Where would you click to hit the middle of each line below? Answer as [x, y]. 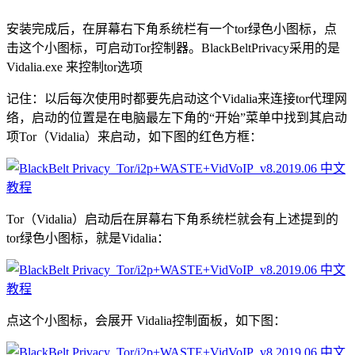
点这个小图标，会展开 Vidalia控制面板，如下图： [146, 320]
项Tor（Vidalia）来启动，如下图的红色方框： [134, 136]
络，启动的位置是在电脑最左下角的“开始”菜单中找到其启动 [177, 117]
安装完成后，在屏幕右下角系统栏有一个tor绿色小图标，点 [172, 29]
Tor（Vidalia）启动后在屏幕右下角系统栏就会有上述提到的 [172, 219]
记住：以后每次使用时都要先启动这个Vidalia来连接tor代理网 [177, 98]
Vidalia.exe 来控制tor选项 [74, 67]
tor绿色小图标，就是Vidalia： [88, 238]
